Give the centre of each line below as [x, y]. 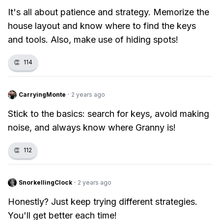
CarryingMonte [42, 95]
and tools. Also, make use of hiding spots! [93, 40]
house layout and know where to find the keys [102, 26]
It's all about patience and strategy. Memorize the [109, 12]
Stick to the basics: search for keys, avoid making [109, 114]
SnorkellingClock [45, 182]
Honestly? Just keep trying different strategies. [103, 202]
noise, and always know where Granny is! [92, 127]
